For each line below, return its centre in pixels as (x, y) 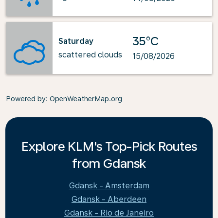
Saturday (76, 41)
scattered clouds (90, 54)
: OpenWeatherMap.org (84, 99)
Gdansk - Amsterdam (109, 186)
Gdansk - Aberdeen (109, 199)
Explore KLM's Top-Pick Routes (109, 146)
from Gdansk (109, 163)
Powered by (26, 99)
